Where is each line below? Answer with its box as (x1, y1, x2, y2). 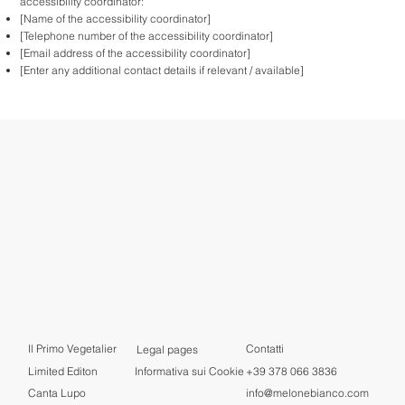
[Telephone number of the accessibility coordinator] (20, 29, 274, 43)
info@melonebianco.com (245, 385, 369, 400)
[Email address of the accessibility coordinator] (20, 46, 251, 61)
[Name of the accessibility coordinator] (20, 12, 212, 26)
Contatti (245, 342, 284, 356)
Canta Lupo (28, 385, 86, 400)
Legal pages (137, 342, 199, 356)
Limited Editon (28, 363, 98, 378)
